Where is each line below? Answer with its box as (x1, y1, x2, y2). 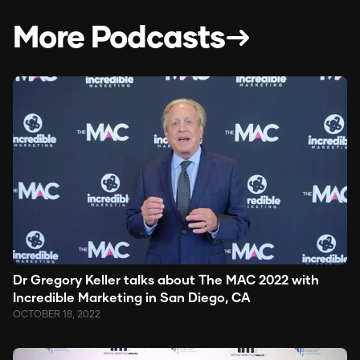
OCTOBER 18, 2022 (13, 307, 100, 320)
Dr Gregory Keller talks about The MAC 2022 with (13, 271, 319, 287)
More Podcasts (13, 16, 225, 54)
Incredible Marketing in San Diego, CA (13, 288, 251, 305)
